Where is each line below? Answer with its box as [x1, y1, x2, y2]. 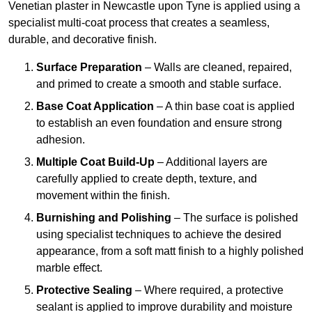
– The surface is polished [171, 212, 298, 224]
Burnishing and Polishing [36, 212, 171, 224]
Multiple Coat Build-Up [36, 156, 155, 169]
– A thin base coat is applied [154, 100, 295, 113]
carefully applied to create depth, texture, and [36, 173, 257, 185]
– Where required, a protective [132, 284, 283, 297]
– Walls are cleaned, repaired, [142, 61, 292, 74]
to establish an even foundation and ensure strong [36, 117, 282, 130]
